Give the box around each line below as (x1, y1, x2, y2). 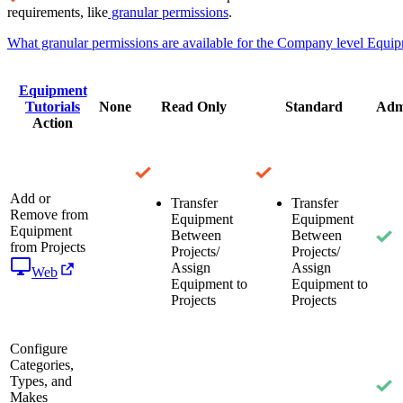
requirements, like (7, 4, 108, 20)
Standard (285, 98, 343, 114)
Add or (10, 190, 50, 206)
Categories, (10, 356, 74, 372)
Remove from (10, 206, 88, 222)
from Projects (10, 238, 85, 255)
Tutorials (25, 98, 80, 114)
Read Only (160, 98, 227, 114)
